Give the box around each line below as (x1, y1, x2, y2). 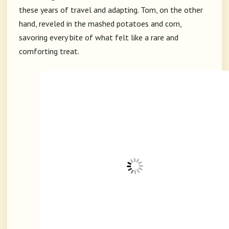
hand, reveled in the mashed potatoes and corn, (19, 18, 181, 29)
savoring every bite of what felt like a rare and (19, 32, 178, 43)
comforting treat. (19, 46, 79, 57)
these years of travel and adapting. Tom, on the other (19, 5, 203, 15)
